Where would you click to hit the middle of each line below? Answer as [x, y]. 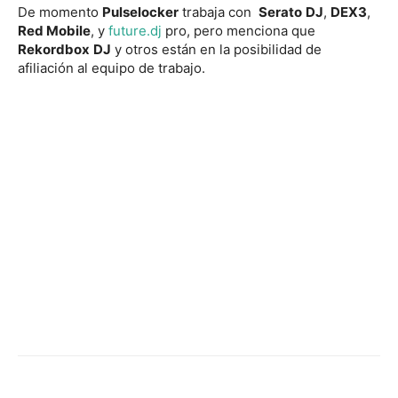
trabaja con [219, 12]
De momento [60, 12]
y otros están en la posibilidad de [216, 49]
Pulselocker [140, 12]
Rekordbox [54, 49]
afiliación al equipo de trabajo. [111, 68]
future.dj [135, 30]
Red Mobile [54, 30]
